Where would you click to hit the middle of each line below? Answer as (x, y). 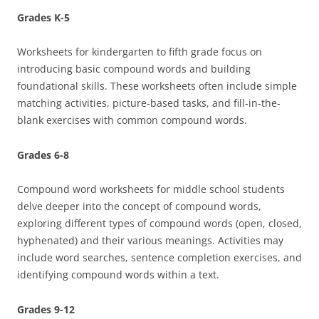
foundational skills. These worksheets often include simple (157, 86)
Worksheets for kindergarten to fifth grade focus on (140, 52)
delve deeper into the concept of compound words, (139, 206)
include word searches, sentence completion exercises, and (159, 257)
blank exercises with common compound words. (132, 120)
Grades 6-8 (43, 155)
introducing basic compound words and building (134, 69)
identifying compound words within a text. (118, 274)
